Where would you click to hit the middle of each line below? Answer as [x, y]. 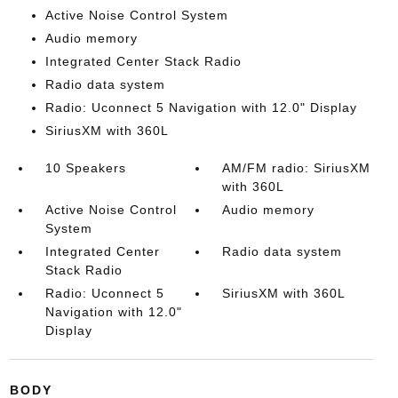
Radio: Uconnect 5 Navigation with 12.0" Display [201, 107]
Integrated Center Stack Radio [143, 61]
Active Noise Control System [136, 15]
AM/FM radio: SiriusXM [297, 168]
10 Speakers [85, 168]
